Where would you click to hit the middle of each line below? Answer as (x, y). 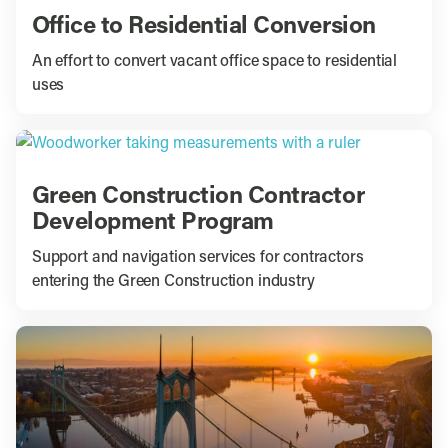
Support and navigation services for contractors (197, 258)
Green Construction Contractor (198, 197)
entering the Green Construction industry (173, 282)
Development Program (152, 223)
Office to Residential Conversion (203, 27)
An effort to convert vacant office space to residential (214, 62)
